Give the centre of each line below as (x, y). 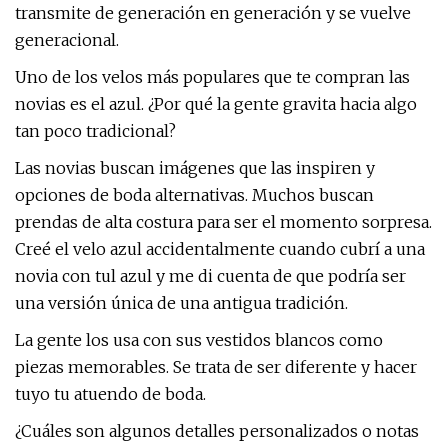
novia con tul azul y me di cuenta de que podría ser (210, 276)
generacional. (67, 40)
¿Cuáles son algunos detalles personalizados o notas (217, 431)
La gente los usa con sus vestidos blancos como (199, 340)
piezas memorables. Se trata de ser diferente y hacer (216, 367)
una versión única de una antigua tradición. (181, 303)
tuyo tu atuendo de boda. (110, 394)
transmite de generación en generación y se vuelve (213, 13)
